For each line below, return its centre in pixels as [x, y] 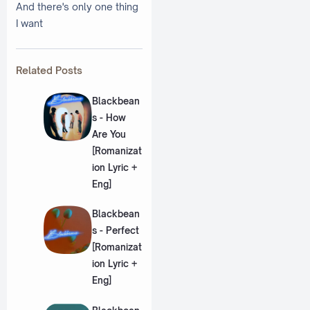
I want [29, 23]
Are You [109, 134]
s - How [109, 117]
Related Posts [49, 71]
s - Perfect [115, 231]
